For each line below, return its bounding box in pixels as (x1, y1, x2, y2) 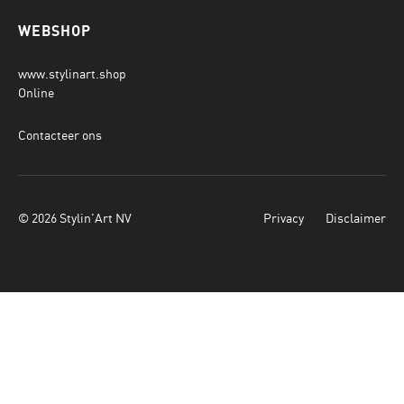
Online (18, 85, 54, 101)
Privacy (263, 210, 304, 226)
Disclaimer (326, 210, 386, 226)
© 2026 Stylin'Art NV (18, 210, 132, 226)
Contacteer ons (18, 127, 102, 143)
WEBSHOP (18, 23, 91, 41)
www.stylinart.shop (18, 66, 126, 82)
